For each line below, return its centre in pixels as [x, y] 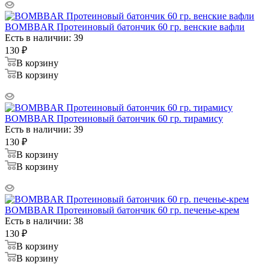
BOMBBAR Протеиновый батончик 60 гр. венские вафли [125, 27]
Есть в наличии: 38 [44, 221]
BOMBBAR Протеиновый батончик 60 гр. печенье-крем [122, 210]
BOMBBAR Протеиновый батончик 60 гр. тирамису [114, 118]
